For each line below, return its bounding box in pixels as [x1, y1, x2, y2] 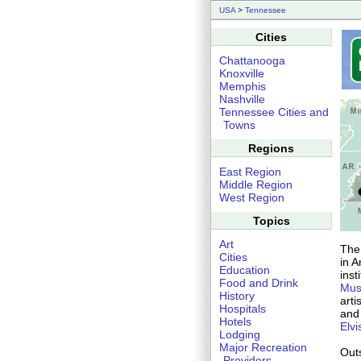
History [219, 289, 255, 302]
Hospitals [219, 302, 266, 315]
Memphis [219, 80, 266, 93]
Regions [248, 142, 294, 155]
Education [219, 263, 270, 276]
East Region [219, 165, 281, 178]
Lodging [219, 328, 260, 341]
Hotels [219, 315, 251, 328]
